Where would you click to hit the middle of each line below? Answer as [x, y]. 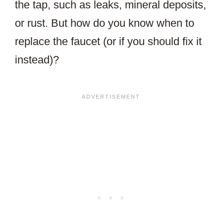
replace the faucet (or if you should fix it [108, 41]
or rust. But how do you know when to [105, 23]
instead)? [37, 60]
